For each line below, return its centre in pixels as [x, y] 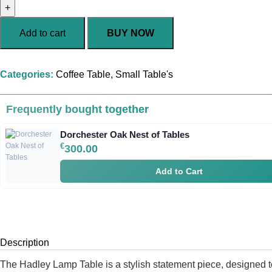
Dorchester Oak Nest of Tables [125, 134]
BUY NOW [131, 33]
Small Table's [144, 74]
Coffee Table [83, 74]
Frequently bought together [77, 109]
